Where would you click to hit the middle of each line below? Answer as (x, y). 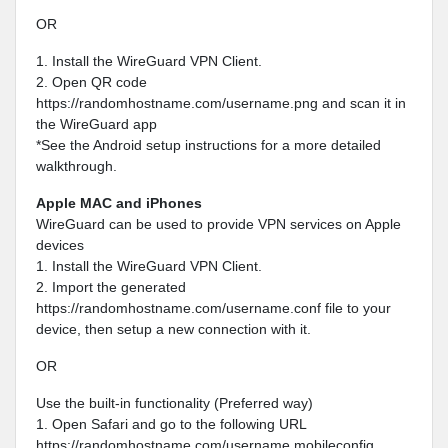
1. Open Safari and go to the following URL (171, 424)
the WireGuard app (96, 124)
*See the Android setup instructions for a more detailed (208, 145)
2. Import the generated (111, 287)
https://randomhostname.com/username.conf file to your (213, 308)
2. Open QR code (91, 82)
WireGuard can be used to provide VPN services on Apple (218, 224)
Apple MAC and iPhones (119, 203)
